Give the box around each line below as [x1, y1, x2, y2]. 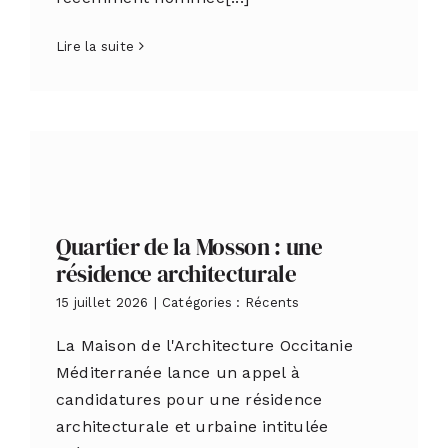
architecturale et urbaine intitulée [55, 417, 329, 437]
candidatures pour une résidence [55, 390, 323, 410]
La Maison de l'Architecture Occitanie [55, 336, 353, 356]
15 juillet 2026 [55, 295, 149, 311]
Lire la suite [55, 38, 135, 54]
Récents [244, 295, 300, 311]
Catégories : [161, 295, 245, 311]
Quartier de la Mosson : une [55, 231, 323, 264]
